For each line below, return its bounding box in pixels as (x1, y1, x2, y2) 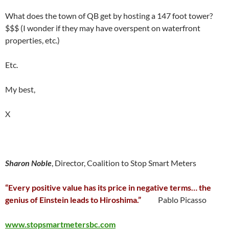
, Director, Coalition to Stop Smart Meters (52, 158, 196, 168)
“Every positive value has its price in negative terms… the (5, 182, 211, 192)
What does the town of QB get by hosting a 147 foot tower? (5, 11, 213, 20)
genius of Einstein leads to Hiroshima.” (5, 195, 146, 204)
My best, (5, 84, 35, 94)
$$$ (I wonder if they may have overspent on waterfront (5, 23, 200, 33)
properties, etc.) (5, 35, 60, 45)
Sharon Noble (5, 158, 52, 168)
